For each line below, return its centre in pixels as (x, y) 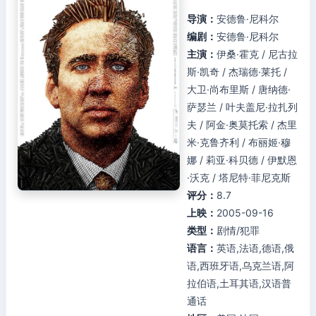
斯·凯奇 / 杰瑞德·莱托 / (237, 72)
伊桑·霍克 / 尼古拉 (257, 54)
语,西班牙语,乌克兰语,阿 (241, 266)
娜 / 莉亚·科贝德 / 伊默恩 (242, 160)
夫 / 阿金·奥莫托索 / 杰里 (242, 124)
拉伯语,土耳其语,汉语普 (239, 283)
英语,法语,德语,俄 (255, 248)
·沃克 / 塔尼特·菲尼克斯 (239, 177)
